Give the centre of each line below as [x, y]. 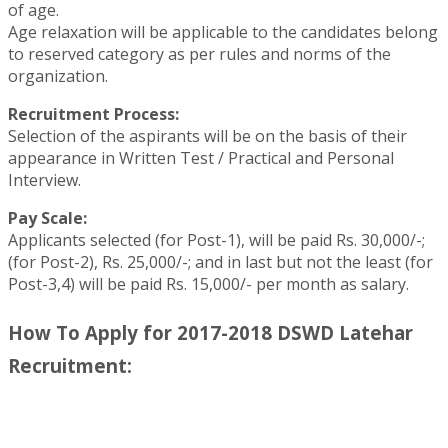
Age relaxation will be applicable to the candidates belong [223, 31]
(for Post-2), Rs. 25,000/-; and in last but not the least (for [220, 261]
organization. [58, 75]
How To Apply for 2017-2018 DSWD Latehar [210, 333]
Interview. [44, 179]
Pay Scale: [47, 217]
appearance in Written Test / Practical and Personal [201, 157]
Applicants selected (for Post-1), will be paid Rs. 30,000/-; [216, 239]
